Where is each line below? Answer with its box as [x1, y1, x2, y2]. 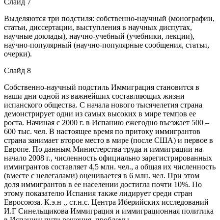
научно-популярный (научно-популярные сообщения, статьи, [4, 40, 209, 49]
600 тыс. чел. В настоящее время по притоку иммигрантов [4, 127, 200, 136]
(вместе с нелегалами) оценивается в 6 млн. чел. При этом [4, 171, 199, 180]
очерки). [4, 49, 32, 58]
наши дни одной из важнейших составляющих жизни [4, 91, 185, 100]
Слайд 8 [4, 66, 31, 75]
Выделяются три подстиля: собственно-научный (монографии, [4, 14, 215, 23]
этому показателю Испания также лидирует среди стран [4, 189, 192, 197]
